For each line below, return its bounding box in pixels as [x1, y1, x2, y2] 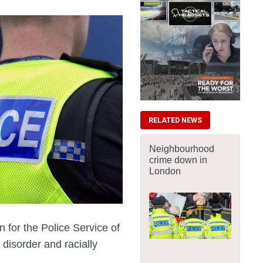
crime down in [149, 154, 207, 166]
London [149, 166, 181, 177]
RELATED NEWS [149, 116, 202, 125]
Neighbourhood [149, 143, 214, 154]
